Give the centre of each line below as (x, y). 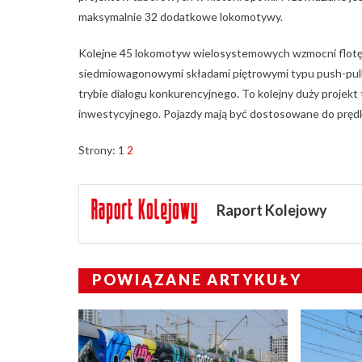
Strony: (98, 149)
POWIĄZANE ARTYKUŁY (197, 279)
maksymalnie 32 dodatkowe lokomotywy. (181, 16)
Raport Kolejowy (272, 210)
